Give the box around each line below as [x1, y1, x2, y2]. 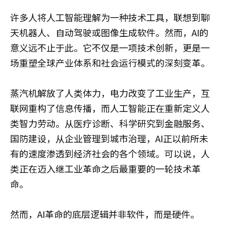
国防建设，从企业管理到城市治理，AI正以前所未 [10, 131, 208, 145]
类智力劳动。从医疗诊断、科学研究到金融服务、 [10, 116, 210, 130]
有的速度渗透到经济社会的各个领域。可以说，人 [10, 146, 210, 160]
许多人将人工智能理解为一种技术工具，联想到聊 [10, 10, 210, 24]
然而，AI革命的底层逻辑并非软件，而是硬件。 [10, 207, 199, 220]
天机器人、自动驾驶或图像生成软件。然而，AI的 [10, 25, 208, 39]
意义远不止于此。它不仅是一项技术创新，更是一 [10, 40, 210, 54]
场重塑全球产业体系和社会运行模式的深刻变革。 [10, 55, 210, 69]
